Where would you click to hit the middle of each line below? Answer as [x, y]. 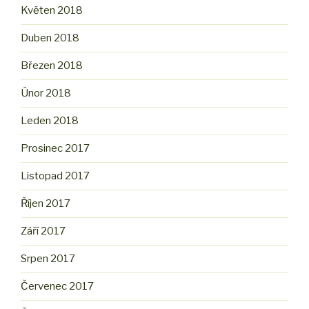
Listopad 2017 [55, 176]
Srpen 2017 [48, 259]
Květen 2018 [52, 11]
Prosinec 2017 [55, 149]
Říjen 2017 [46, 204]
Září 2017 [43, 231]
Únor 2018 [46, 93]
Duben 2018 [50, 38]
